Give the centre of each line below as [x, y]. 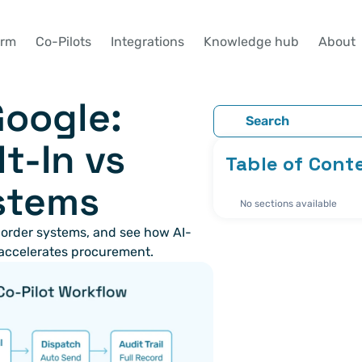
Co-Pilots [63, 42]
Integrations [147, 42]
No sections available [288, 204]
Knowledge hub [251, 42]
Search [267, 121]
